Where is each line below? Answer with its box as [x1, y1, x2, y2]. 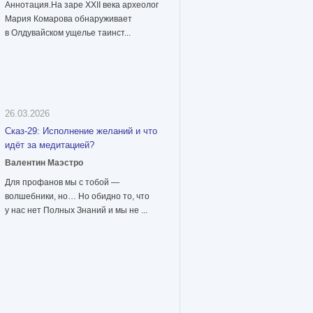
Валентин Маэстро [5, 158, 83, 168]
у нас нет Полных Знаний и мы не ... [5, 205, 147, 216]
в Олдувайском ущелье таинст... [5, 28, 131, 38]
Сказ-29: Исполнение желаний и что [5, 126, 157, 137]
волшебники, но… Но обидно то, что [5, 191, 150, 202]
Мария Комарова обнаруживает [5, 14, 132, 24]
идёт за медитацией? [5, 140, 94, 151]
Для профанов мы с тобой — [5, 177, 119, 188]
